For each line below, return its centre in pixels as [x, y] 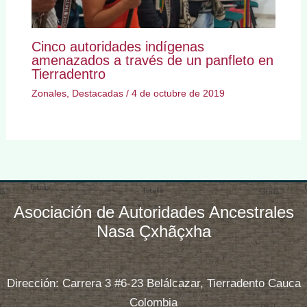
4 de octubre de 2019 [178, 94]
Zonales [49, 94]
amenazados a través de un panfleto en [152, 61]
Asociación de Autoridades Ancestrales [153, 212]
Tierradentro [68, 74]
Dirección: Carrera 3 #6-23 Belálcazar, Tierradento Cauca [153, 283]
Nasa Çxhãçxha [153, 232]
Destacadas [97, 94]
